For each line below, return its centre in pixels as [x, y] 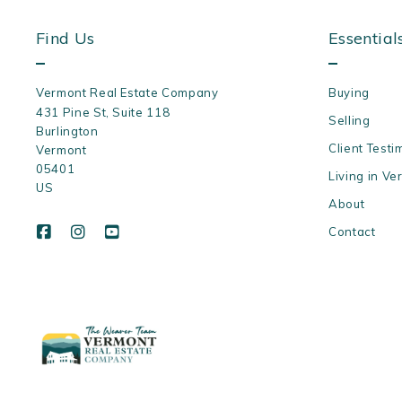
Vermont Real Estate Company [127, 93]
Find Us [66, 39]
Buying [349, 93]
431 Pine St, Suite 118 [103, 113]
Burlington [67, 131]
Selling [350, 121]
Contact [352, 232]
